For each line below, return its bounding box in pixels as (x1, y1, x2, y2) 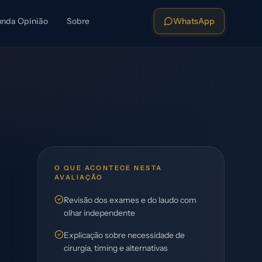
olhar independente (64, 208, 135, 218)
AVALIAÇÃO (54, 173, 104, 181)
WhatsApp (173, 16, 215, 26)
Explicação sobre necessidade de (64, 230, 185, 240)
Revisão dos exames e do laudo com (64, 195, 196, 205)
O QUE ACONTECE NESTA (54, 164, 163, 172)
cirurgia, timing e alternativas (64, 243, 168, 253)
